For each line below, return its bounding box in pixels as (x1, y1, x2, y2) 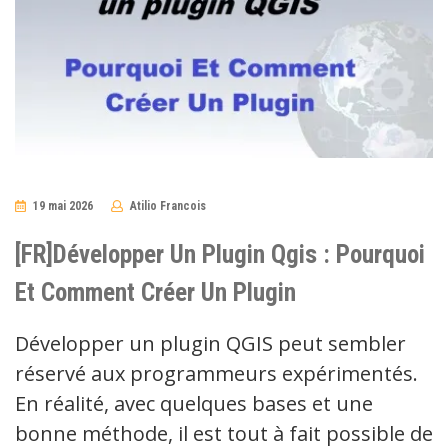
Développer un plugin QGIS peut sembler (15, 330, 406, 358)
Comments (220, 216, 277, 231)
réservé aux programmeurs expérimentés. (15, 360, 418, 388)
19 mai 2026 (32, 199, 93, 214)
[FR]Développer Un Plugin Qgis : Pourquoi (15, 240, 425, 270)
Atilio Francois (129, 199, 206, 214)
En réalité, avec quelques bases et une (15, 390, 373, 418)
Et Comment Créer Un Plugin (15, 278, 296, 308)
